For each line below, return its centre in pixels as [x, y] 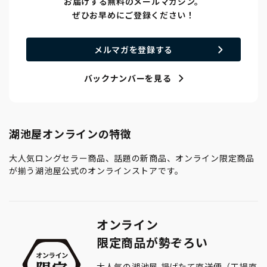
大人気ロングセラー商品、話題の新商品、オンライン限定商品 [132, 159]
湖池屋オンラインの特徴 [70, 134]
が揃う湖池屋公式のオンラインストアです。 [96, 171]
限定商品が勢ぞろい [152, 243]
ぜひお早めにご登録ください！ [133, 15]
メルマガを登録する [133, 49]
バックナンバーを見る [128, 79]
